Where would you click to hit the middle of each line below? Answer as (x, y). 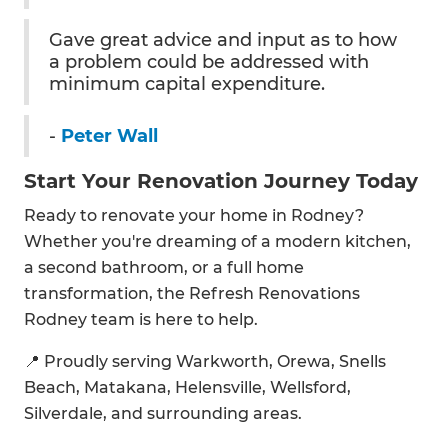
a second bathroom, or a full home (164, 268)
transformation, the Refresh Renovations (192, 294)
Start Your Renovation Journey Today (221, 181)
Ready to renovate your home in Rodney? (194, 216)
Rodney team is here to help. (141, 320)
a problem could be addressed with (209, 62)
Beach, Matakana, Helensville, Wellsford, (187, 388)
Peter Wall (109, 136)
